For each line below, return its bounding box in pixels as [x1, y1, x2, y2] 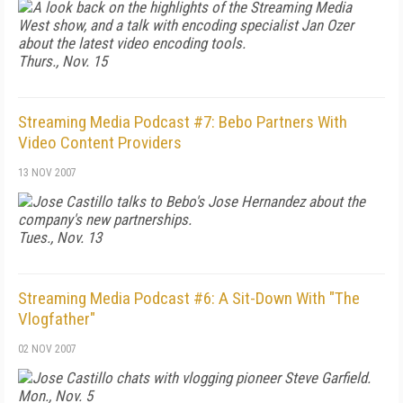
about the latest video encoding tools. [18, 34, 246, 52]
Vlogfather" [18, 309, 95, 329]
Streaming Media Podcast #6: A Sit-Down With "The [18, 288, 360, 309]
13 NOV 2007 [18, 166, 76, 179]
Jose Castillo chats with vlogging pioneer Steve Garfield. [32, 369, 371, 387]
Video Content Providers [18, 132, 182, 153]
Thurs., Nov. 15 [18, 52, 107, 70]
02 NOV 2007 [18, 343, 76, 355]
